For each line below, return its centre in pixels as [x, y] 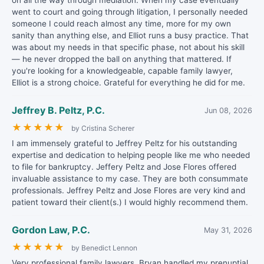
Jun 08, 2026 [228, 110]
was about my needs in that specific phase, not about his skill [128, 47]
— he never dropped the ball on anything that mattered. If [122, 59]
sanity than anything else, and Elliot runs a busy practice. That [130, 35]
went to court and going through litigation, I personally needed [130, 12]
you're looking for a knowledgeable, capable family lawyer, [122, 71]
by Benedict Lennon [104, 248]
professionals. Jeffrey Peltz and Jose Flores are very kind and [128, 190]
